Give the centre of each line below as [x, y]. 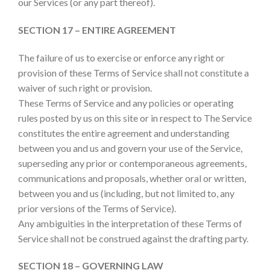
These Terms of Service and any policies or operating [126, 102]
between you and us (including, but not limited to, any [126, 193]
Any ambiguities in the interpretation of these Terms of [130, 223]
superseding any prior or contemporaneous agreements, [132, 163]
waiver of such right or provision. [85, 87]
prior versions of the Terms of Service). [97, 208]
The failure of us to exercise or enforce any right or [121, 57]
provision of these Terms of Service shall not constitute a [133, 72]
